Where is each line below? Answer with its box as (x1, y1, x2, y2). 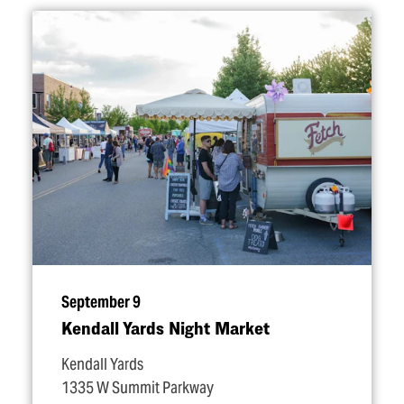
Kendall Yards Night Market (61, 317, 270, 338)
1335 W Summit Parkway (61, 378, 214, 398)
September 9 (61, 292, 141, 312)
